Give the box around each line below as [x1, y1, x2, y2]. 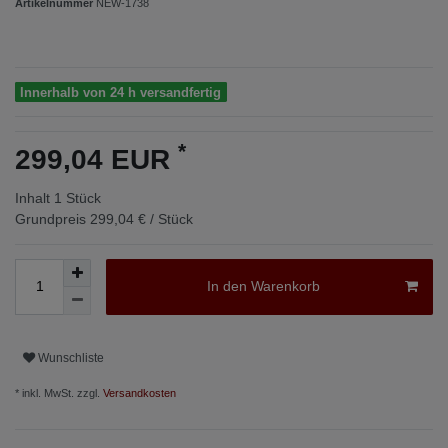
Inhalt [15, 189, 54, 206]
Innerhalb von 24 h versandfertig [20, 84, 222, 100]
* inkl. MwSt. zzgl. [15, 386, 100, 399]
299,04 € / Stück [90, 210, 193, 227]
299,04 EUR [15, 143, 178, 175]
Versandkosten [100, 386, 176, 399]
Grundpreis [15, 210, 90, 227]
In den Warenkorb [206, 278, 320, 295]
